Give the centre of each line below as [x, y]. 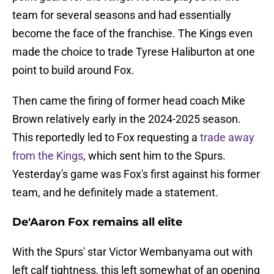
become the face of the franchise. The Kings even [132, 34]
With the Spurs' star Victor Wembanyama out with [132, 252]
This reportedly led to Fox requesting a [106, 138]
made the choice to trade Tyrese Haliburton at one [134, 52]
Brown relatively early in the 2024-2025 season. [127, 119]
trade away [227, 138]
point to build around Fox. [73, 70]
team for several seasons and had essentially [122, 15]
